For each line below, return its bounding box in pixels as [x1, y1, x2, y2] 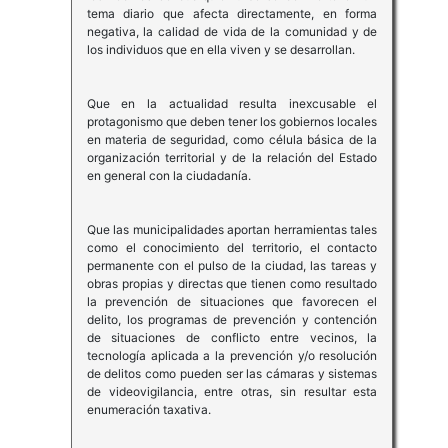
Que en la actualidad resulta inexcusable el [86, 96, 378, 112]
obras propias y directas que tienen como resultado [86, 276, 378, 292]
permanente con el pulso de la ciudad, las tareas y [86, 258, 378, 274]
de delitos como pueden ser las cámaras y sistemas [86, 366, 378, 382]
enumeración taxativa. [86, 402, 211, 418]
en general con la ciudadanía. [86, 168, 251, 184]
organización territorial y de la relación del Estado [86, 150, 378, 166]
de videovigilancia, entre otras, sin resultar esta [86, 384, 378, 400]
